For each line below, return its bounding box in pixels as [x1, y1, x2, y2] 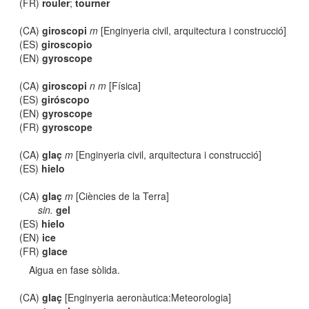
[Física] [106, 79, 141, 92]
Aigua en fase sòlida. [29, 263, 121, 277]
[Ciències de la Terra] [73, 189, 170, 203]
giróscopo [41, 92, 90, 106]
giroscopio [41, 37, 93, 51]
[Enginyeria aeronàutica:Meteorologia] [62, 290, 232, 304]
